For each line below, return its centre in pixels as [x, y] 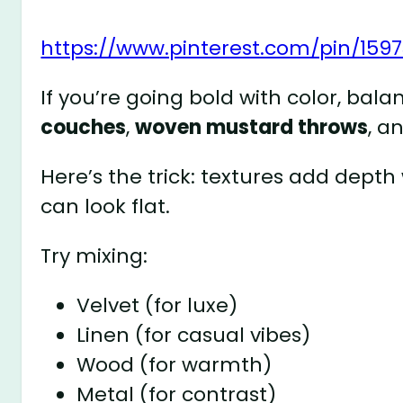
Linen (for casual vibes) [194, 335]
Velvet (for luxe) [157, 305]
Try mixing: [94, 255]
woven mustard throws [252, 127]
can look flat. [106, 206]
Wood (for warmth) [175, 364]
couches [84, 127]
